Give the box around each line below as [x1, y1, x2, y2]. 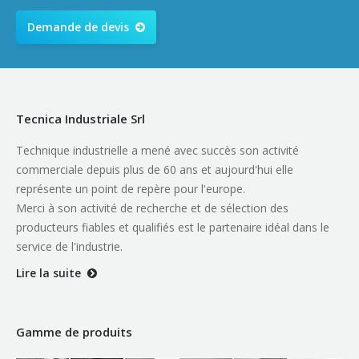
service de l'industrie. [16, 239, 123, 254]
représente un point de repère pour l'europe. [16, 181, 245, 196]
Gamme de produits [16, 324, 132, 340]
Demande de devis [27, 19, 129, 34]
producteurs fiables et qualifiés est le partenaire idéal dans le [16, 220, 329, 235]
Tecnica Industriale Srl [16, 111, 145, 127]
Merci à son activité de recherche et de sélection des [16, 200, 288, 216]
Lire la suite [16, 265, 81, 280]
